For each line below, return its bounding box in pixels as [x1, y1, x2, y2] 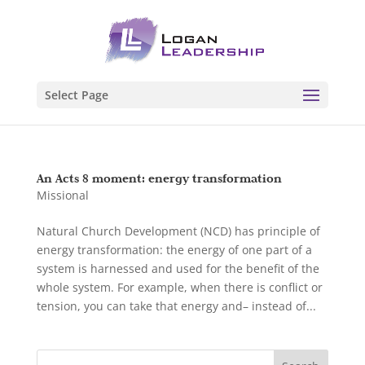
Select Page [44, 87, 108, 103]
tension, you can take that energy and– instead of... [36, 298, 316, 314]
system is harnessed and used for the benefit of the [36, 261, 319, 276]
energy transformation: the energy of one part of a [36, 242, 312, 257]
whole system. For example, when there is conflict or [36, 279, 323, 295]
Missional [36, 187, 89, 203]
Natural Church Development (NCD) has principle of [36, 223, 320, 239]
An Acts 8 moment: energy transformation [36, 170, 282, 186]
